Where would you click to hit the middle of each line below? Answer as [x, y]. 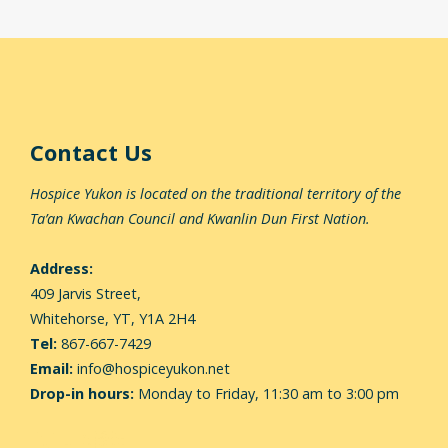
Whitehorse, [71, 318]
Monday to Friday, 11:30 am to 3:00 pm [266, 393]
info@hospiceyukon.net [153, 368]
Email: [51, 368]
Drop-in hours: [82, 393]
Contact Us [91, 152]
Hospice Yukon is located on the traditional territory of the [215, 193]
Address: [61, 268]
